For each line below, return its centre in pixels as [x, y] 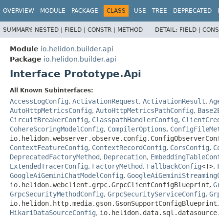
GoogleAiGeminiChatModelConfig [66, 175]
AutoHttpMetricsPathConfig [145, 110]
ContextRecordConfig [129, 147]
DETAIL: [167, 30]
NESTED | [50, 30]
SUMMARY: [19, 30]
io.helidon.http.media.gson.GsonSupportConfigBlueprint [113, 203]
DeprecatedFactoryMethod [55, 157]
